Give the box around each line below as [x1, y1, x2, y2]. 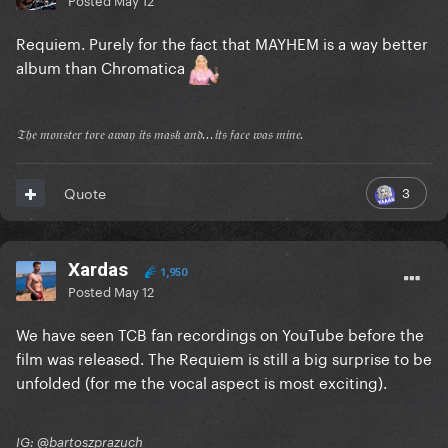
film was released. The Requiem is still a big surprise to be [16, 345, 432, 370]
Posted [68, 280, 114, 301]
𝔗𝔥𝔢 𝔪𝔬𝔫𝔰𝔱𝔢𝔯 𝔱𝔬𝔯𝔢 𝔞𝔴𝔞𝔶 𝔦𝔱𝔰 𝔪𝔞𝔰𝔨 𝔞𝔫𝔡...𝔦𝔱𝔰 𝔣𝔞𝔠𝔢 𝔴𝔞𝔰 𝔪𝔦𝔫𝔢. [16, 126, 304, 143]
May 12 [114, 280, 154, 301]
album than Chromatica [16, 54, 189, 79]
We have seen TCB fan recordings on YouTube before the [16, 321, 424, 346]
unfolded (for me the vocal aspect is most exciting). [16, 369, 387, 394]
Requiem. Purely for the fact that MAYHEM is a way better [16, 30, 428, 55]
